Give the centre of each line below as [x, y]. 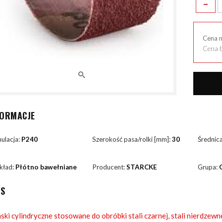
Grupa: [208, 167]
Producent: [110, 167]
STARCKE [142, 167]
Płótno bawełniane [46, 167]
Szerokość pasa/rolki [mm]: [132, 139]
